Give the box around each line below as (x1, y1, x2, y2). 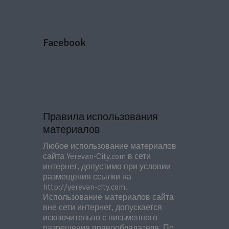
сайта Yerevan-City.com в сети (43, 151, 151, 162)
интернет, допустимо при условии (43, 162, 171, 172)
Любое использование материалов (43, 141, 176, 151)
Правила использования (43, 110, 158, 123)
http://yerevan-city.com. (43, 182, 127, 192)
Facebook (43, 36, 86, 49)
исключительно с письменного (43, 213, 157, 223)
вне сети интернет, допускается (43, 202, 162, 213)
